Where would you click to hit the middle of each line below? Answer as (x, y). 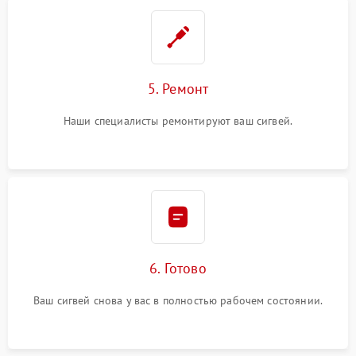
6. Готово (178, 269)
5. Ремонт (178, 89)
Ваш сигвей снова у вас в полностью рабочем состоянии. (178, 301)
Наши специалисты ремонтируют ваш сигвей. (178, 121)
